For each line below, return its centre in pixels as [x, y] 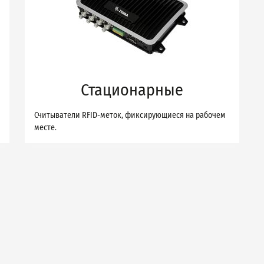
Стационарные [132, 90]
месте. [45, 128]
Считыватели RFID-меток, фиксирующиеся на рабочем [130, 115]
